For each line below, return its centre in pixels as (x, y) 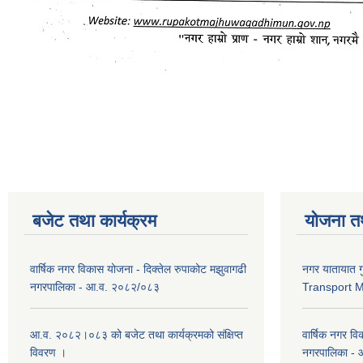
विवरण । (48, 352)
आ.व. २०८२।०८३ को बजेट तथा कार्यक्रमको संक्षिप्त (137, 335)
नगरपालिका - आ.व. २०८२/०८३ (95, 287)
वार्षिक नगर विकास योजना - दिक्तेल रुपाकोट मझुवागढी (138, 269)
